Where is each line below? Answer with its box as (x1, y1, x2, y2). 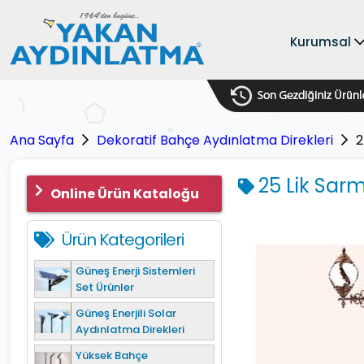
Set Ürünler (76, 279, 134, 295)
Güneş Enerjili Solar (76, 305, 176, 321)
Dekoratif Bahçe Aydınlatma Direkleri (97, 131, 333, 149)
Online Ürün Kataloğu (50, 184, 199, 203)
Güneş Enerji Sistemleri (76, 262, 195, 279)
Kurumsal (289, 33, 351, 50)
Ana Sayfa (10, 131, 74, 149)
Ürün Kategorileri (62, 228, 184, 251)
